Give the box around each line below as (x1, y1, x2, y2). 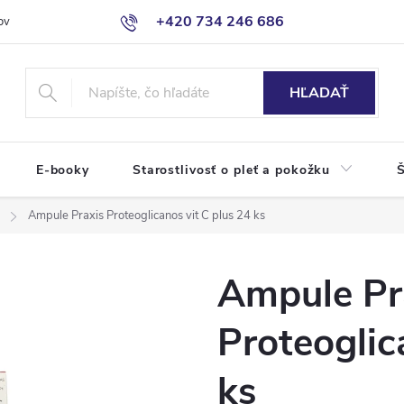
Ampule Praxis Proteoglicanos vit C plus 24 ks (28, 207, 265, 224)
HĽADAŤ (289, 83, 350, 103)
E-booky (35, 161, 89, 179)
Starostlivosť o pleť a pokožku (132, 161, 331, 179)
